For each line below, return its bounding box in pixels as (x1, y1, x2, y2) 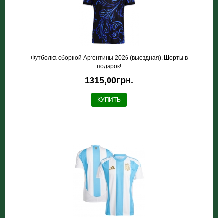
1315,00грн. (85, 75, 133, 85)
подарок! (97, 63, 121, 70)
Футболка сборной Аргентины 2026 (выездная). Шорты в (30, 54, 188, 61)
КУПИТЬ (97, 96, 121, 103)
